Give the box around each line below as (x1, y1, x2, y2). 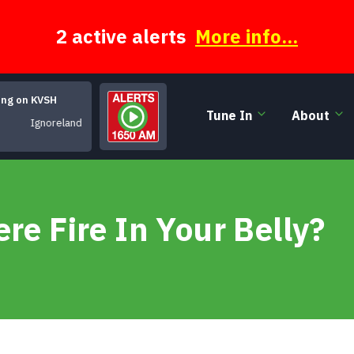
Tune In (205, 107, 252, 123)
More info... (195, 24, 298, 49)
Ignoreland (27, 115, 79, 130)
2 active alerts (56, 24, 195, 49)
